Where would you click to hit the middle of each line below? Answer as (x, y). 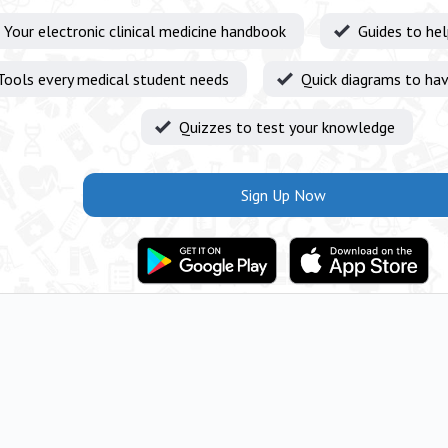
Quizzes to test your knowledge (287, 127)
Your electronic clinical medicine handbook (145, 31)
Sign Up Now (283, 195)
